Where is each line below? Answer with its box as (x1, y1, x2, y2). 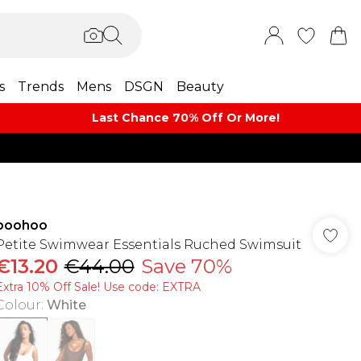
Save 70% (140, 255, 232, 278)
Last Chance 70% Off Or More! (92, 110, 280, 125)
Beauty (176, 79, 224, 94)
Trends (18, 79, 64, 94)
